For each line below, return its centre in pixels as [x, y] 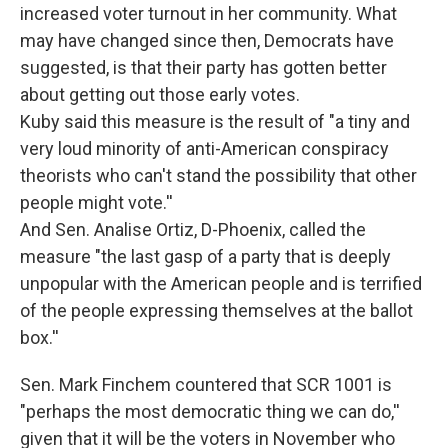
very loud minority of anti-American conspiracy [204, 149]
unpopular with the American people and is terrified [221, 284]
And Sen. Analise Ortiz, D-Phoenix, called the [193, 230]
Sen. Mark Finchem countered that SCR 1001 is [206, 385]
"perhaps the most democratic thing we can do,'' [210, 412]
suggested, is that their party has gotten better [203, 68]
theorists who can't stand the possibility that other [218, 176]
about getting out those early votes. [160, 95]
